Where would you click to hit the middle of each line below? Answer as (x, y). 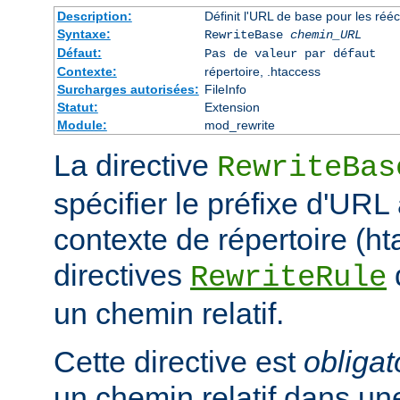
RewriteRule (288, 278)
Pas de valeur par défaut (290, 54)
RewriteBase (247, 35)
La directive (135, 166)
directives (122, 275)
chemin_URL (325, 35)
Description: (94, 17)
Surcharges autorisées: (128, 90)
